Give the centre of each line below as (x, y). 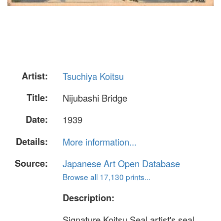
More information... (100, 141)
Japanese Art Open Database (121, 163)
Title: (37, 98)
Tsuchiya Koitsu (93, 76)
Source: (31, 163)
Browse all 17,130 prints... (107, 176)
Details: (32, 141)
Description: (89, 198)
